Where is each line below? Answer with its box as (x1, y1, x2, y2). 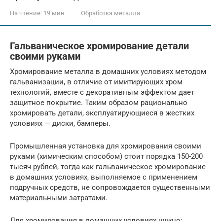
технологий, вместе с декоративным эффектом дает (10, 87, 194, 97)
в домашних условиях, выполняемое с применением (10, 172, 197, 182)
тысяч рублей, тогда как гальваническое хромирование (10, 162, 206, 171)
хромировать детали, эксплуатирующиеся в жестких (10, 108, 194, 117)
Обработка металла (81, 9, 140, 17)
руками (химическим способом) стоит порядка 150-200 (10, 151, 203, 161)
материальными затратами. (10, 193, 108, 202)
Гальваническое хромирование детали (10, 40, 189, 52)
